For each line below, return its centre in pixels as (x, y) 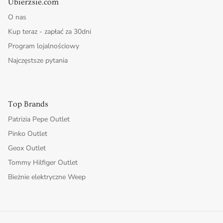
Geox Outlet (27, 148)
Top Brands (28, 104)
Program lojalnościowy (44, 46)
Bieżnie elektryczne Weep (47, 177)
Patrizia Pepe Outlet (39, 119)
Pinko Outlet (28, 134)
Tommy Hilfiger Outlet (43, 163)
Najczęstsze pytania (38, 61)
